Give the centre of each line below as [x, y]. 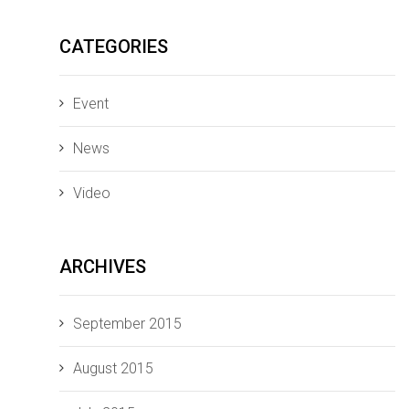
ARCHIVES [103, 266]
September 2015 [127, 323]
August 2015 [113, 368]
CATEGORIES [114, 46]
